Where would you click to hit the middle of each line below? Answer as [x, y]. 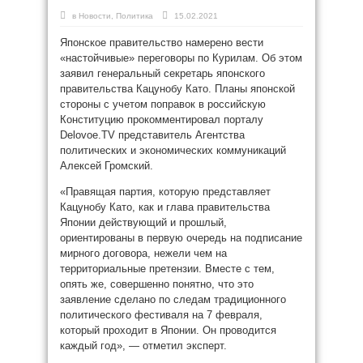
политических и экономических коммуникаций [173, 150]
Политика [135, 16]
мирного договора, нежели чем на [143, 253]
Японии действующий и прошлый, [143, 222]
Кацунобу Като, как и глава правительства [165, 207]
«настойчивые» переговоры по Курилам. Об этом [181, 58]
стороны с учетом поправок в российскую [163, 104]
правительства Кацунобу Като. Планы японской [177, 89]
